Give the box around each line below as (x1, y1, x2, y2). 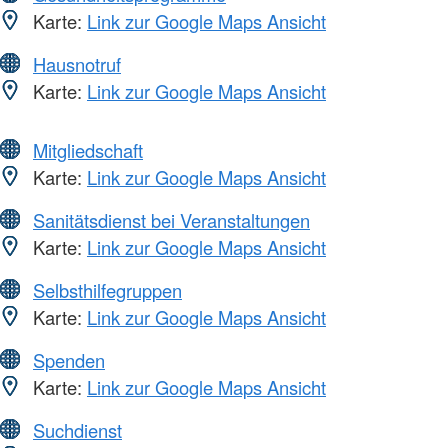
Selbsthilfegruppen (33, 276, 182, 303)
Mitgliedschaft (33, 136, 143, 163)
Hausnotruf (33, 50, 121, 77)
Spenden (33, 346, 105, 373)
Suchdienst (33, 416, 122, 443)
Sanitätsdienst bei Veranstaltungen (33, 206, 310, 233)
